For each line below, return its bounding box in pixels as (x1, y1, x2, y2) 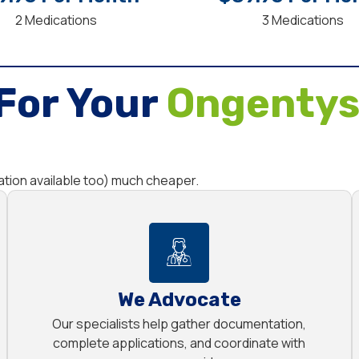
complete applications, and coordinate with (53, 334, 306, 353)
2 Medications (15, 11, 98, 30)
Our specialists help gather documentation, (52, 315, 307, 333)
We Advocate (117, 288, 241, 312)
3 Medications (261, 11, 344, 30)
